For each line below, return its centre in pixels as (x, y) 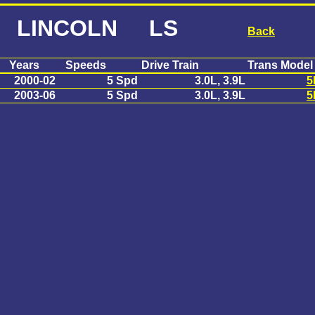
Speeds (86, 65)
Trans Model (280, 65)
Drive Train (170, 65)
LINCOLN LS (97, 28)
